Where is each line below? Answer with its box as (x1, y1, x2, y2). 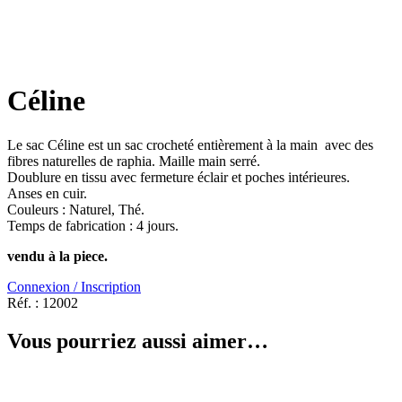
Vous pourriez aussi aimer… (7, 328, 268, 353)
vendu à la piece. (7, 248, 108, 264)
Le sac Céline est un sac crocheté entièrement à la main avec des (7, 136, 373, 153)
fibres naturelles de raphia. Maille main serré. (7, 153, 260, 169)
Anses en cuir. (7, 185, 87, 201)
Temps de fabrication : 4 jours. (7, 217, 179, 233)
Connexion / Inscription (7, 278, 141, 294)
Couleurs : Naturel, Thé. (7, 201, 144, 217)
